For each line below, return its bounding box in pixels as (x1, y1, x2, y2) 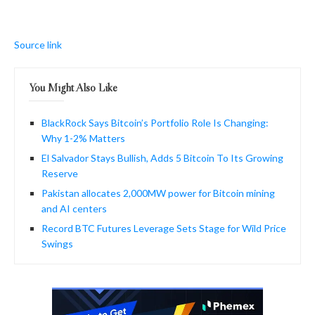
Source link (14, 38, 62, 51)
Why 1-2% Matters (41, 131, 125, 144)
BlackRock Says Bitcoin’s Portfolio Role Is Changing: (41, 116, 269, 129)
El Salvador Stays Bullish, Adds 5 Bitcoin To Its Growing (41, 151, 283, 164)
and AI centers (41, 202, 107, 214)
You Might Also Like (29, 79, 117, 94)
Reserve (41, 167, 78, 179)
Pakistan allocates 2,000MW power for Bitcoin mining (41, 186, 275, 199)
